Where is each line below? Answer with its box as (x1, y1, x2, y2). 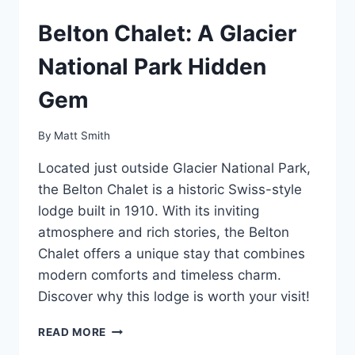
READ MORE (38, 325, 107, 338)
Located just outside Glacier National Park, (38, 159, 311, 176)
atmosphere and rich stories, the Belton (38, 223, 289, 240)
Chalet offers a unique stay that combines (38, 245, 305, 261)
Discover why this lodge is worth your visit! (38, 288, 310, 304)
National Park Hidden (38, 53, 266, 81)
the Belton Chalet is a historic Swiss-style (38, 181, 302, 197)
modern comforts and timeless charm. (38, 266, 281, 283)
